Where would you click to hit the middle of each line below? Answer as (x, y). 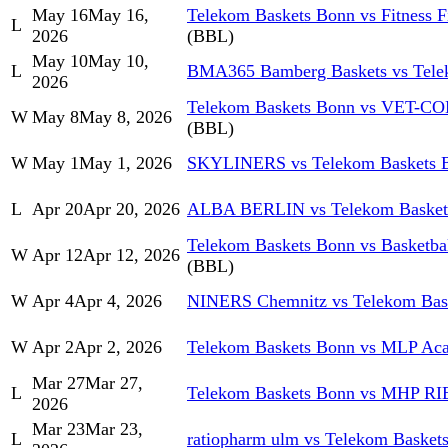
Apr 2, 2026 (118, 347)
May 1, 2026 (125, 163)
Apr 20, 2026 (131, 209)
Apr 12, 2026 (131, 255)
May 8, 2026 (125, 117)
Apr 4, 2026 (118, 301)
